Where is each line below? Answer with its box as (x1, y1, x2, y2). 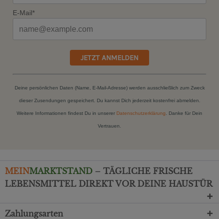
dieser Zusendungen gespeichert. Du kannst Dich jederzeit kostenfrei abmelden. (19, 97, 200, 103)
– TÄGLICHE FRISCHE (92, 166, 193, 176)
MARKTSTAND (29, 166, 92, 176)
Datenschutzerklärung (116, 110, 166, 116)
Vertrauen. (98, 123, 121, 129)
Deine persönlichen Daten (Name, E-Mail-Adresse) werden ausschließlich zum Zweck (14, 85, 205, 90)
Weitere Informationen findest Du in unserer (17, 110, 116, 116)
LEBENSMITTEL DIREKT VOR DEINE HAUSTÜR (5, 179, 213, 189)
